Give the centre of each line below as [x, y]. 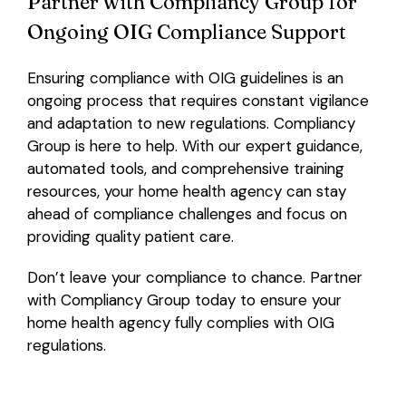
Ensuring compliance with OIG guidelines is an [185, 77]
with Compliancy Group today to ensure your [184, 300]
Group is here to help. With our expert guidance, [194, 145]
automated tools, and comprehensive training [185, 168]
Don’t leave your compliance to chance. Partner [194, 277]
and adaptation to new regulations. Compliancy [191, 123]
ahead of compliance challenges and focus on [187, 213]
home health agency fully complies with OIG [180, 322]
